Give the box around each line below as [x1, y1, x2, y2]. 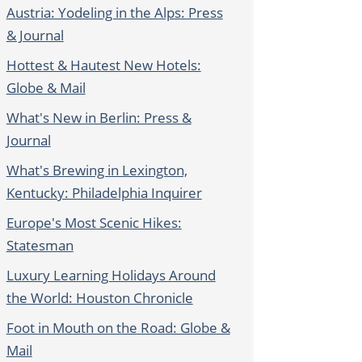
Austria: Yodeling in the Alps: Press [6, 3, 223, 23]
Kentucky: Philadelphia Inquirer [6, 183, 202, 203]
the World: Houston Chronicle [6, 288, 193, 308]
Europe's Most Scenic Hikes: [6, 213, 182, 233]
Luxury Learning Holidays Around [6, 266, 216, 285]
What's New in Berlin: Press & [6, 108, 192, 128]
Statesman [6, 236, 74, 255]
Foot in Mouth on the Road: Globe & [6, 318, 230, 338]
